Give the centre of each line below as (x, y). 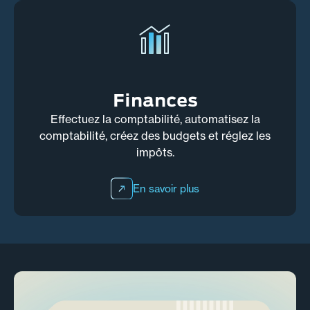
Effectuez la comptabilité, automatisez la (155, 119)
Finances (155, 100)
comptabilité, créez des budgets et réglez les (155, 136)
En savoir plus (166, 188)
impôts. (155, 153)
